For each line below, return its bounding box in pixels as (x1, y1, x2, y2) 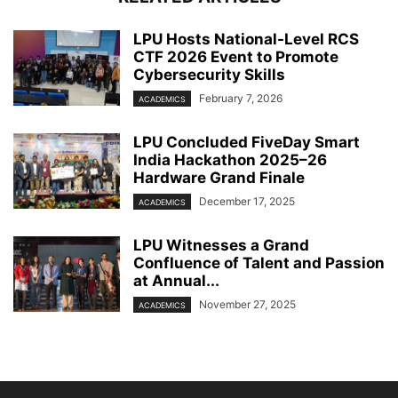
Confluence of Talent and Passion (133, 254, 385, 273)
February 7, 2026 (199, 91, 283, 105)
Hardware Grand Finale (133, 168, 305, 187)
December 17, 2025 (199, 194, 295, 208)
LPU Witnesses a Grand (133, 236, 309, 255)
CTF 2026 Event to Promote (133, 47, 338, 66)
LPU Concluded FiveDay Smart (133, 132, 360, 151)
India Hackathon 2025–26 (133, 150, 327, 169)
